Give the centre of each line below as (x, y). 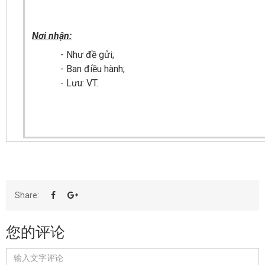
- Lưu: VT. (79, 83)
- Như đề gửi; (87, 55)
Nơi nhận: (51, 36)
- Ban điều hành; (92, 69)
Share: (27, 195)
